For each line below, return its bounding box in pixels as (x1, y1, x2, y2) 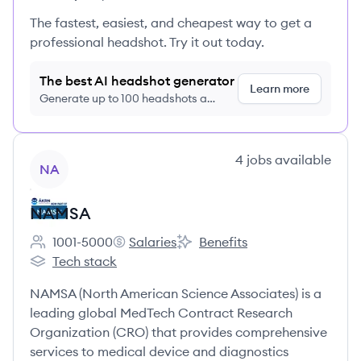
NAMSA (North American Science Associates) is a (30, 285, 322, 301)
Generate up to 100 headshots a (39, 91, 207, 106)
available (272, 151, 331, 168)
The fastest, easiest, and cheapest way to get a (30, 15, 312, 31)
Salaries (129, 234, 176, 250)
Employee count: (29, 242, 130, 259)
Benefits (199, 234, 247, 250)
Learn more (250, 81, 309, 96)
